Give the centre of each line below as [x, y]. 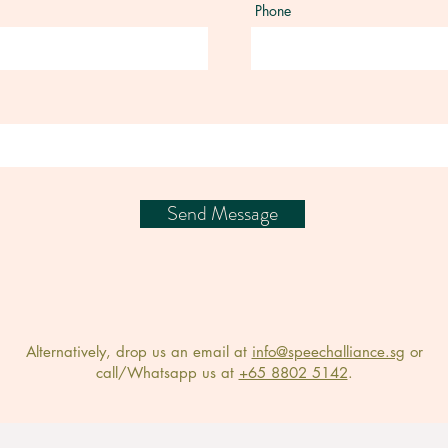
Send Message [222, 213]
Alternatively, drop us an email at [138, 351]
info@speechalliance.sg [328, 351]
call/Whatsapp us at [167, 372]
